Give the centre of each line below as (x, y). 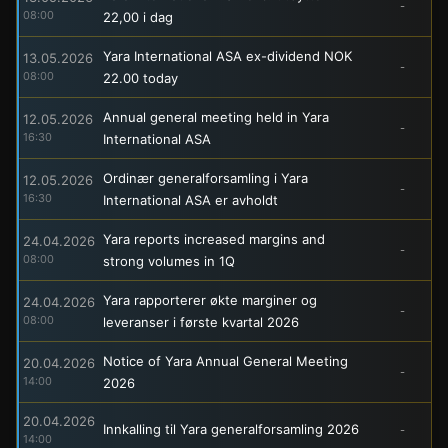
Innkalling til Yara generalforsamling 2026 (231, 428)
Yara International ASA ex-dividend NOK (227, 55)
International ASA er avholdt (190, 199)
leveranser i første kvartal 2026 (201, 321)
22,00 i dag (138, 16)
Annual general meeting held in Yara (216, 116)
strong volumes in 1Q (169, 260)
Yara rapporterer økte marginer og (210, 299)
